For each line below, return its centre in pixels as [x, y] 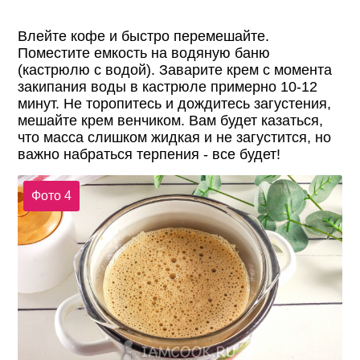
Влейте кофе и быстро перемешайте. [144, 37]
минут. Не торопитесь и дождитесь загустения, [175, 104]
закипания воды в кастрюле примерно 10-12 [168, 87]
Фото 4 [51, 195]
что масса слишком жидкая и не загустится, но [175, 138]
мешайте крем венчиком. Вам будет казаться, [171, 121]
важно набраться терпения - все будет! [149, 155]
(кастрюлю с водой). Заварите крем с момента [175, 70]
